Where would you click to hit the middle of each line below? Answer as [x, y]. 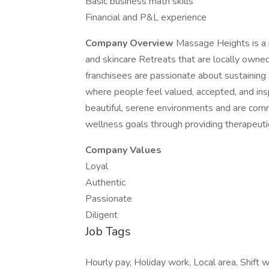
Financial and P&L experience [146, 17]
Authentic [105, 183]
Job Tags [108, 231]
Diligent [101, 215]
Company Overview [131, 43]
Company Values [123, 150]
